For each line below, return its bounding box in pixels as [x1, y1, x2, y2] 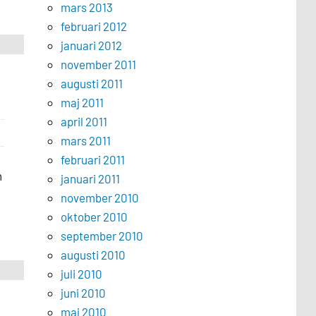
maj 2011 [60, 95, 104, 109]
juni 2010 [60, 286, 106, 300]
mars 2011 [60, 133, 111, 147]
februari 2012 [60, 19, 127, 33]
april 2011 [60, 114, 107, 128]
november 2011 [60, 57, 136, 71]
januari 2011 [60, 171, 120, 186]
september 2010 [60, 229, 143, 243]
